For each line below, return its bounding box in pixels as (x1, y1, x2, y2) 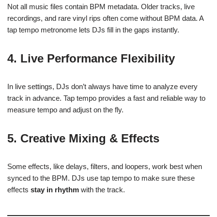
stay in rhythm (31, 186, 79, 194)
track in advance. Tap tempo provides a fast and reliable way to (7, 94, 205, 102)
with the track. (79, 186, 125, 194)
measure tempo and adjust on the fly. (7, 106, 124, 114)
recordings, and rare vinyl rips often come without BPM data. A (7, 14, 203, 22)
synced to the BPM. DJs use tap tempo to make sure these (7, 174, 195, 182)
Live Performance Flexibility (20, 52, 175, 65)
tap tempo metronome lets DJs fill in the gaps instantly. (7, 26, 179, 34)
